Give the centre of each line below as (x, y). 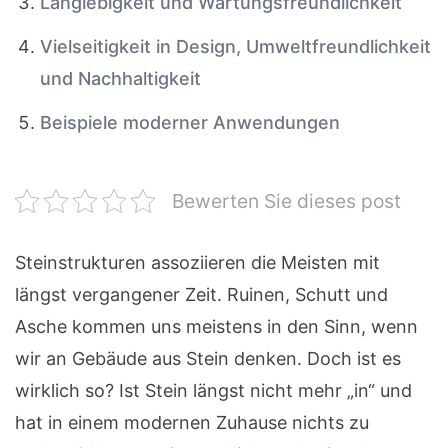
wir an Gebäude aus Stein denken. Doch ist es (208, 359)
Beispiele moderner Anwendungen (190, 123)
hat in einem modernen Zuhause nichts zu (192, 423)
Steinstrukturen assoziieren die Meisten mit (197, 263)
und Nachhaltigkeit (120, 79)
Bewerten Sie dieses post (286, 201)
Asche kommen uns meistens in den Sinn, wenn (216, 327)
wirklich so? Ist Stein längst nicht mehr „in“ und (213, 391)
